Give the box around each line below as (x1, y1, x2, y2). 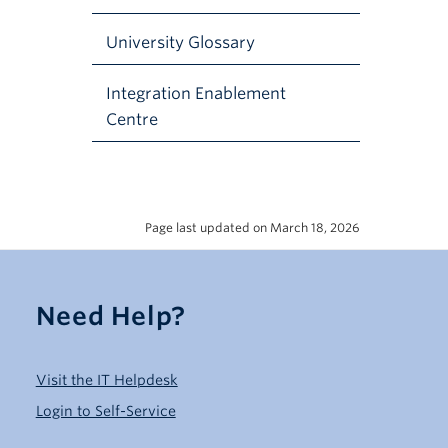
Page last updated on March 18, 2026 (145, 220, 360, 236)
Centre (106, 110, 158, 130)
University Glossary (106, 33, 255, 53)
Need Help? (35, 301, 186, 332)
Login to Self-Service (35, 402, 176, 419)
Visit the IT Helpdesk (35, 371, 178, 388)
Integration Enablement (106, 84, 286, 104)
